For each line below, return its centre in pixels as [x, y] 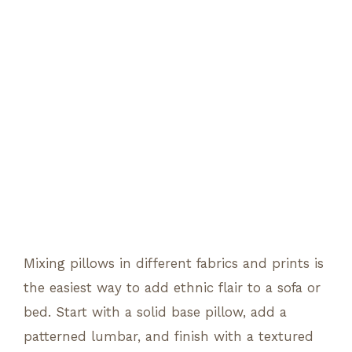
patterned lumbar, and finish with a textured [169, 336]
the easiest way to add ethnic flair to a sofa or [172, 287]
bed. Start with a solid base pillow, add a [155, 312]
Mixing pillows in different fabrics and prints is [174, 263]
